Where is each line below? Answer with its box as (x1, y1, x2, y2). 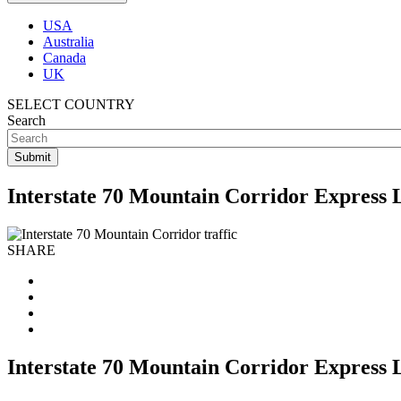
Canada (43, 50, 86, 65)
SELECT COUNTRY (7, 97, 135, 112)
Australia (43, 34, 94, 49)
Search (7, 113, 46, 128)
